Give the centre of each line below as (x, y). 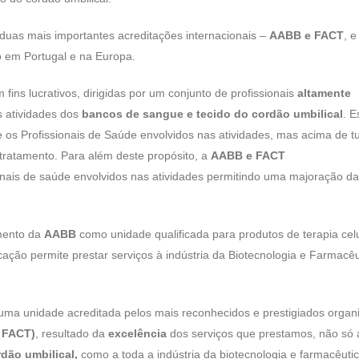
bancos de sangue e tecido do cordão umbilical (212, 114)
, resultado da (72, 333)
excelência (137, 333)
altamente (324, 93)
